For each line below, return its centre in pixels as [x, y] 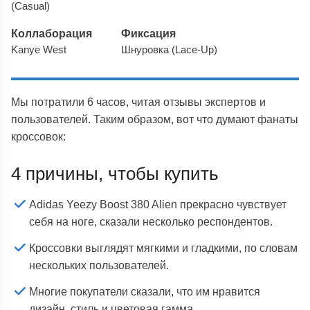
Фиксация [149, 33]
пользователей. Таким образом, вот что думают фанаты [155, 119]
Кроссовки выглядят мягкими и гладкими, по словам [164, 248]
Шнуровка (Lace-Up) [170, 49]
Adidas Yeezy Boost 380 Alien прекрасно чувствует [158, 204]
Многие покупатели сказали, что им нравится [145, 292]
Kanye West [39, 49]
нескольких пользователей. [99, 265]
